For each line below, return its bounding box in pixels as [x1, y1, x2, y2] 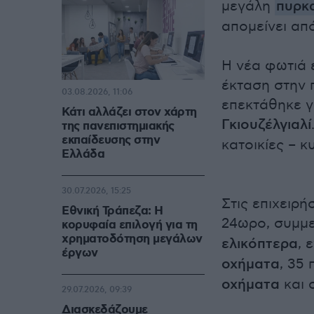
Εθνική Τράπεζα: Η [62, 203, 163, 219]
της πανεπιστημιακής [62, 118, 175, 135]
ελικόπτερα [221, 235, 298, 253]
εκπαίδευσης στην [62, 132, 160, 149]
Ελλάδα [62, 146, 104, 163]
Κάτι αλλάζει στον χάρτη [62, 104, 197, 121]
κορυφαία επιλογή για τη [62, 217, 198, 233]
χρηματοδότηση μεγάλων [62, 231, 203, 247]
